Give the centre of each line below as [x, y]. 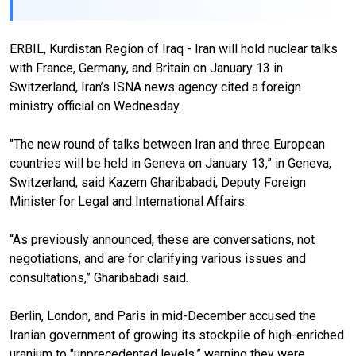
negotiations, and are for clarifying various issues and [158, 258]
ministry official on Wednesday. [95, 106]
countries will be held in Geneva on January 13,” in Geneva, [170, 163]
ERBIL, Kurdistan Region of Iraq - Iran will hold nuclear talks [174, 48]
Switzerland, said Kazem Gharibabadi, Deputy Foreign [158, 182]
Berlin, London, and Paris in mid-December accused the [163, 315]
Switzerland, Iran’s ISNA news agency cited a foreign [155, 87]
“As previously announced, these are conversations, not [162, 239]
